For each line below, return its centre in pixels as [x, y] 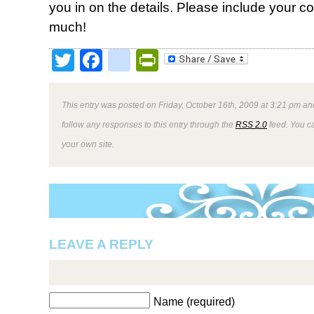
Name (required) [194, 302]
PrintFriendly [222, 60]
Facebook [152, 60]
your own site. [88, 144]
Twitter [108, 60]
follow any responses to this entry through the [149, 124]
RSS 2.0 [251, 124]
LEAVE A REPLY [101, 244]
